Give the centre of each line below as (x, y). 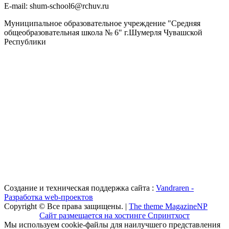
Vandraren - (175, 188)
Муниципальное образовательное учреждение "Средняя (102, 24)
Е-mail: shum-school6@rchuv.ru (56, 6)
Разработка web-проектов (49, 197)
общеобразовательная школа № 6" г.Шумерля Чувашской (103, 33)
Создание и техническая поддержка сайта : (80, 188)
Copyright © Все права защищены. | (66, 207)
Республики (25, 42)
